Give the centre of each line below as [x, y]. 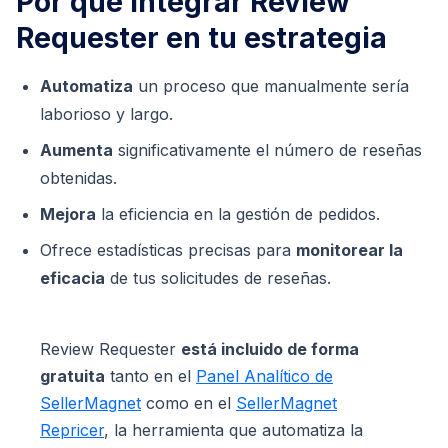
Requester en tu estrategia [201, 37]
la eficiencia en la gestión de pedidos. [238, 213]
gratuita [72, 375]
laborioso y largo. [106, 113]
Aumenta [76, 149]
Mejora [68, 213]
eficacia [72, 277]
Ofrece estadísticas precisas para [168, 249]
